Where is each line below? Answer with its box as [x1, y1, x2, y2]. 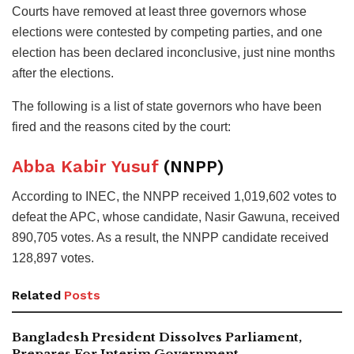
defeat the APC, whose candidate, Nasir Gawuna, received [12, 210, 340, 224]
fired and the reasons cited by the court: [12, 119, 231, 134]
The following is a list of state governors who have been [12, 99, 322, 113]
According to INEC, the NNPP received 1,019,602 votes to [12, 190, 337, 204]
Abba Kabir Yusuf [12, 156, 158, 176]
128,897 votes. [12, 251, 94, 265]
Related [12, 288, 61, 303]
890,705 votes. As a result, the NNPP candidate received [12, 231, 329, 245]
